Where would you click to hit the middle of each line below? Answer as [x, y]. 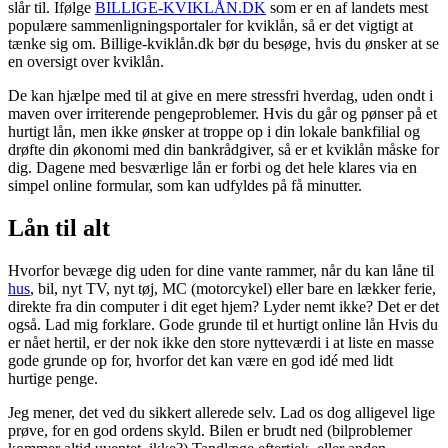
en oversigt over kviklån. [86, 61]
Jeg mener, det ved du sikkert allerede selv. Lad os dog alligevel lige [221, 412]
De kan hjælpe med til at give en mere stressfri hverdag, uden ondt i [220, 95]
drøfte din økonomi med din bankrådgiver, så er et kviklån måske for [223, 149]
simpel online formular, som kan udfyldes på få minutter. [185, 185]
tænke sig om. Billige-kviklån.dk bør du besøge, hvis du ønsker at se [223, 43]
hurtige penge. [53, 378]
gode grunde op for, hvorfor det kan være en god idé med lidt [200, 360]
